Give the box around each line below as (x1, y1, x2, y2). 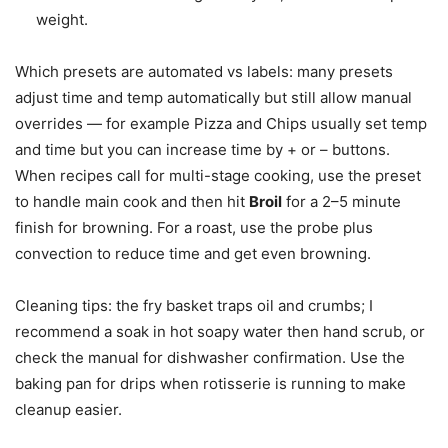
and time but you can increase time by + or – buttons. (15, 139, 390, 159)
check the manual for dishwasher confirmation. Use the (15, 347, 405, 367)
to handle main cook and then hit (15, 191, 249, 211)
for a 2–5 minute (282, 191, 401, 211)
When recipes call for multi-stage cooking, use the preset (15, 165, 421, 185)
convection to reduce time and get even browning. (15, 243, 371, 263)
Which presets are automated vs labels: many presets (15, 61, 393, 81)
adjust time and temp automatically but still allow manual (15, 87, 412, 107)
